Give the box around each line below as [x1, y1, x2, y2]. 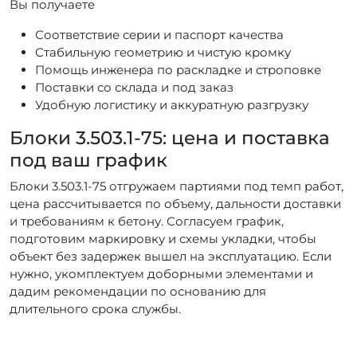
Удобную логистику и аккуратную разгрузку [35, 96, 308, 112]
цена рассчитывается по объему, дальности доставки [10, 195, 341, 211]
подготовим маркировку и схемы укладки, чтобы [10, 230, 316, 246]
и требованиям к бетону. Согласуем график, [10, 213, 284, 229]
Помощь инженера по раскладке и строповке [35, 61, 321, 77]
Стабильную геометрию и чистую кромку [35, 44, 291, 60]
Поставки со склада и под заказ [35, 79, 233, 95]
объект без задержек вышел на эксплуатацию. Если [10, 248, 331, 264]
